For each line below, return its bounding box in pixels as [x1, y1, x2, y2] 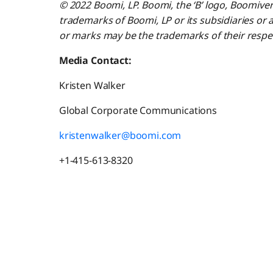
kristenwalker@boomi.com [58, 129, 182, 143]
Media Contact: [58, 54, 132, 68]
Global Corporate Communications [58, 104, 217, 118]
